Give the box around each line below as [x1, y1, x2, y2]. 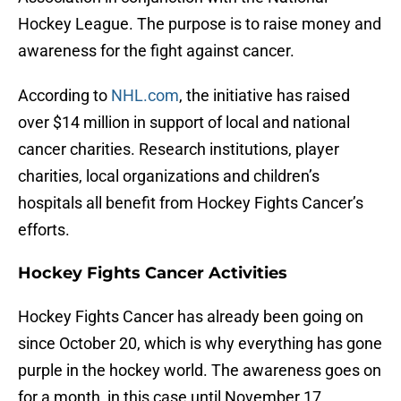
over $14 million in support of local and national [18, 113, 350, 132]
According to [18, 86, 111, 106]
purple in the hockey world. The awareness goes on [18, 361, 381, 380]
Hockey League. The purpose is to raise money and [18, 14, 381, 34]
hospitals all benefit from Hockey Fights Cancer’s [18, 193, 363, 213]
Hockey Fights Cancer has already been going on [18, 307, 363, 327]
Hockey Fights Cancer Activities [18, 263, 287, 284]
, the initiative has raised [179, 86, 350, 106]
